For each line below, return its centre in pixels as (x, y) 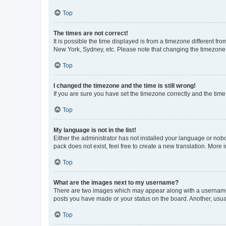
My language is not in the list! (95, 130)
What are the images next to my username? (116, 182)
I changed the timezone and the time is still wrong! (125, 86)
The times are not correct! (91, 33)
